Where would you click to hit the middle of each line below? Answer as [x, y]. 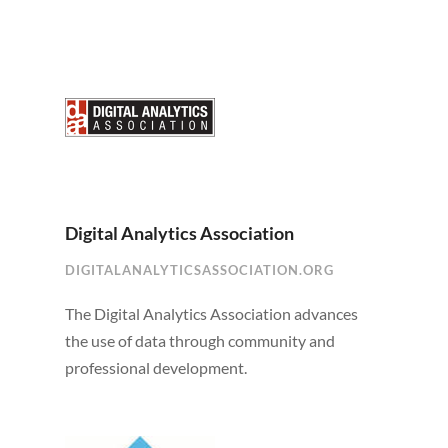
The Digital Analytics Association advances [211, 314]
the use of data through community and [199, 341]
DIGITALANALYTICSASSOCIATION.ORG [199, 270]
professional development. [155, 368]
